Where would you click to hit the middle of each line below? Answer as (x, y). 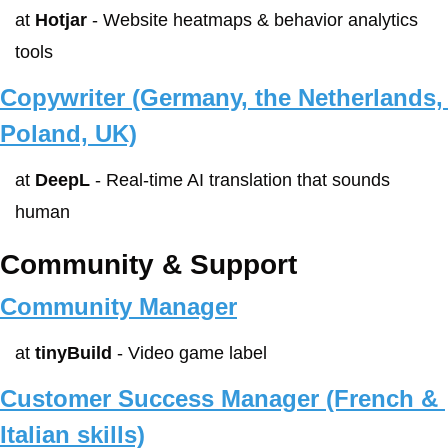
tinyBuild (73, 353)
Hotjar (61, 20)
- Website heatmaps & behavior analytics (252, 20)
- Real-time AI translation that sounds (240, 180)
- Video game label (189, 353)
